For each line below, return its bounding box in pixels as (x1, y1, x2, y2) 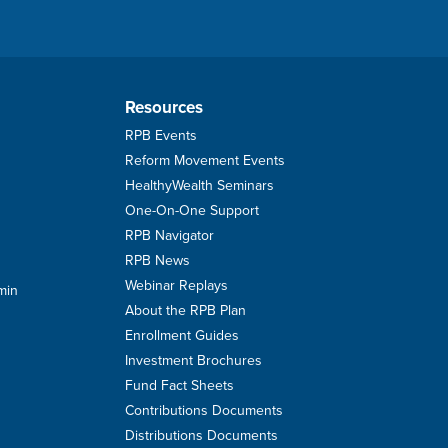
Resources (125, 95, 203, 119)
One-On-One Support (125, 200, 259, 220)
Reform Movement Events (125, 150, 285, 170)
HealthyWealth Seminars (125, 175, 274, 195)
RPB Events (125, 125, 197, 145)
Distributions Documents (125, 425, 278, 445)
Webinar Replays (125, 275, 228, 295)
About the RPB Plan (125, 300, 246, 320)
